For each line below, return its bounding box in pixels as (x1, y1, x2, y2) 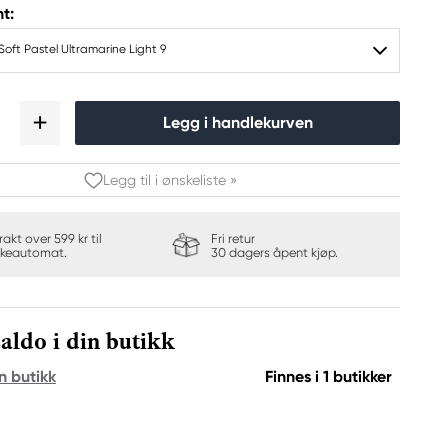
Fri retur (210, 231, 255, 246)
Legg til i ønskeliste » (103, 172, 237, 188)
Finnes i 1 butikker (265, 367, 392, 386)
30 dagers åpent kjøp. (210, 245, 338, 260)
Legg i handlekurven (162, 113, 313, 132)
